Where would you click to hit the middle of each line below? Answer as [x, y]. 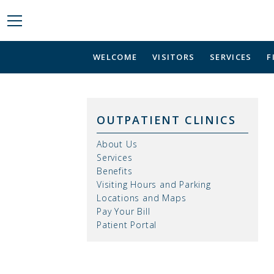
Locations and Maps [142, 198]
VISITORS [173, 57]
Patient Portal [127, 225]
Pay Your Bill [124, 212]
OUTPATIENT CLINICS [166, 120]
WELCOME [115, 57]
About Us [117, 144]
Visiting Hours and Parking [154, 185]
